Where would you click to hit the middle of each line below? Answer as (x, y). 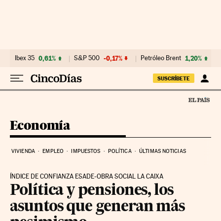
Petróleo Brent (161, 58)
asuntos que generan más (98, 207)
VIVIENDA (23, 151)
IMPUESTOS (86, 151)
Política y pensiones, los (92, 191)
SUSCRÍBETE (174, 78)
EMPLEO (53, 151)
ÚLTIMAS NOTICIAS (163, 151)
